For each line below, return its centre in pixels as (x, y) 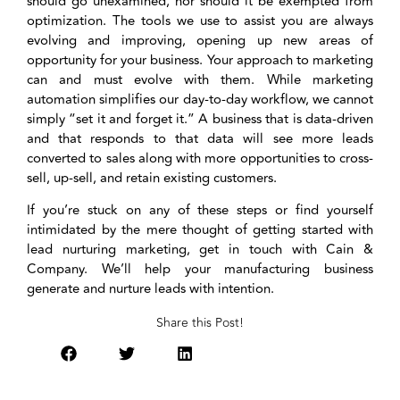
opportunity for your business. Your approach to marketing (200, 60)
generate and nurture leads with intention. (150, 288)
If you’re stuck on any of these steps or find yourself (200, 210)
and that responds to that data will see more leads (200, 138)
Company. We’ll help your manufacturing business (200, 269)
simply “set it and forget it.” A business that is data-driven (200, 119)
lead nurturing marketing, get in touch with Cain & (200, 249)
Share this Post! (200, 323)
